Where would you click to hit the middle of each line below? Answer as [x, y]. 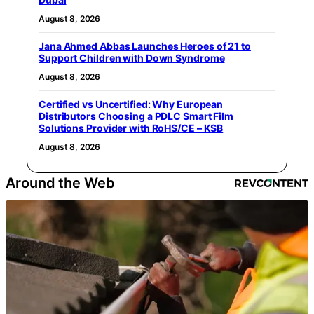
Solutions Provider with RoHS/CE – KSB [131, 128]
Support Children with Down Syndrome [132, 57]
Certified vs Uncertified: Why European [131, 104]
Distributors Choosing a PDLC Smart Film [136, 116]
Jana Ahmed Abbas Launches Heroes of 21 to [145, 46]
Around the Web [60, 183]
